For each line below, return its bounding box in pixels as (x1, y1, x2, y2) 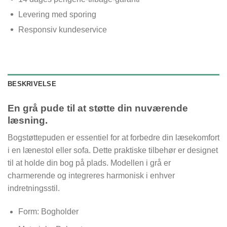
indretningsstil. (8, 184, 60, 193)
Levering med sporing (18, 10, 96, 19)
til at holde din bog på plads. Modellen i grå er (8, 159, 171, 168)
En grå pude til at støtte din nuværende (8, 102, 188, 113)
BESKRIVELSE (8, 80, 56, 88)
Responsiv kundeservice (18, 25, 107, 34)
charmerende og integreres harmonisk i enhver (8, 171, 175, 180)
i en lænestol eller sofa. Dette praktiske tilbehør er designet (8, 146, 218, 155)
